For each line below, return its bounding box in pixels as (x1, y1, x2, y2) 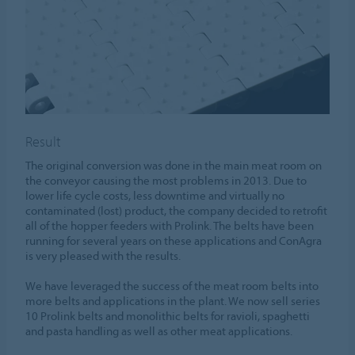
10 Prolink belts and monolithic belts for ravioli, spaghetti (25, 308, 311, 324)
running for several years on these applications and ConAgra (25, 233, 323, 249)
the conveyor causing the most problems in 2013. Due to (25, 173, 307, 189)
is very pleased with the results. (25, 248, 181, 264)
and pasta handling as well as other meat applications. (25, 323, 293, 339)
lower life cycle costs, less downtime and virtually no (25, 188, 285, 204)
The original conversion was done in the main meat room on (25, 158, 323, 174)
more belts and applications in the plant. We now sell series (25, 293, 321, 309)
